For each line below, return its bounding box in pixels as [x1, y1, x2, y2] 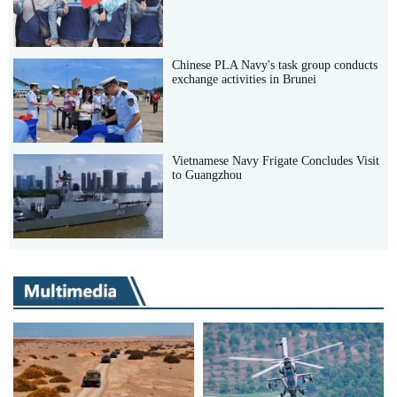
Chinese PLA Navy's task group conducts [172, 58, 378, 72]
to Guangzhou [172, 167, 243, 182]
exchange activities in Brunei [172, 72, 317, 86]
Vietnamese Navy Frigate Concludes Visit [172, 153, 380, 167]
